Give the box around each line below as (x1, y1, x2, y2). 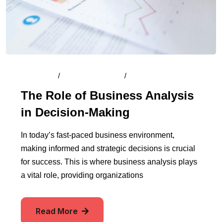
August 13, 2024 (66, 71, 118, 80)
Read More (36, 206, 80, 216)
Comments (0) (132, 71, 179, 80)
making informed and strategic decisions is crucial (21, 144, 195, 153)
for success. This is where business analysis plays (21, 157, 197, 166)
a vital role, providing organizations (21, 170, 143, 179)
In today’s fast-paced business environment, (21, 130, 174, 139)
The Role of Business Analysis (21, 88, 194, 102)
